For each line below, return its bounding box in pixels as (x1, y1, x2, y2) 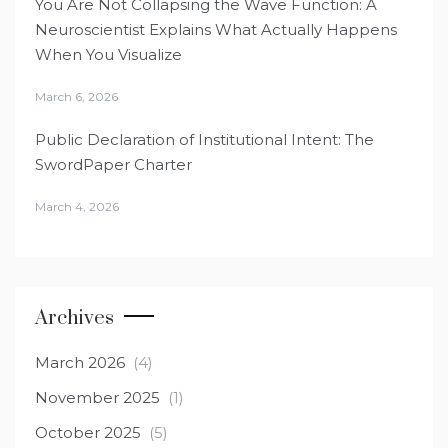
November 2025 (35, 387, 160, 407)
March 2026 (35, 352, 125, 372)
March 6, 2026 (35, 88, 118, 104)
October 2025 (35, 422, 141, 442)
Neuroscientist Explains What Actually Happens (35, 19, 397, 39)
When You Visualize (35, 44, 182, 64)
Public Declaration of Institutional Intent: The (35, 129, 374, 149)
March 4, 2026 (35, 198, 119, 214)
